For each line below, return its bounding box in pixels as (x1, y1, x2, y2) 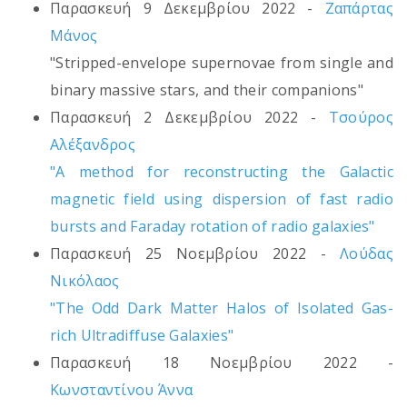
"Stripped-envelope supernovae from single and (50, 53, 393, 74)
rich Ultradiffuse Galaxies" (50, 325, 234, 346)
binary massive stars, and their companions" (50, 80, 363, 101)
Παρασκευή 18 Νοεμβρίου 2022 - (50, 352, 393, 373)
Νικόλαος (50, 271, 120, 292)
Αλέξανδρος (50, 134, 135, 155)
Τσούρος (328, 107, 393, 128)
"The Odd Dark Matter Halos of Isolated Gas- (50, 298, 393, 319)
